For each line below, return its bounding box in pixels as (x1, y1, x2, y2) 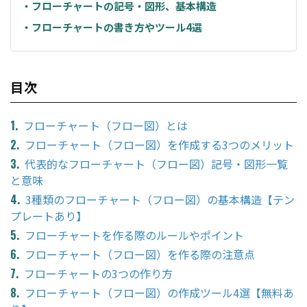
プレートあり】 (10, 208, 87, 225)
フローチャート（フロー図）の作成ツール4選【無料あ (25, 284, 294, 302)
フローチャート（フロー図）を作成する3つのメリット (25, 136, 294, 153)
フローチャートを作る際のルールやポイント (25, 227, 244, 244)
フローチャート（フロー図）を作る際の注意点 (25, 246, 255, 263)
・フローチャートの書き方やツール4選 (21, 19, 202, 34)
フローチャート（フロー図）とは (23, 117, 188, 134)
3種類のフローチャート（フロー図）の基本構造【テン (25, 191, 295, 208)
